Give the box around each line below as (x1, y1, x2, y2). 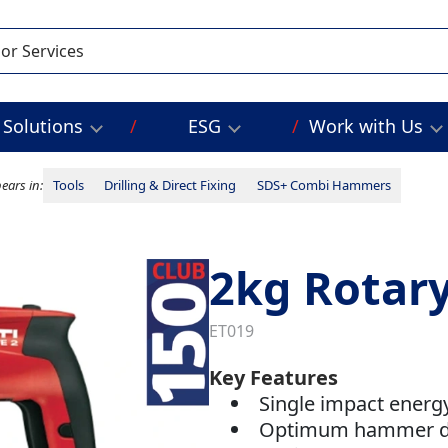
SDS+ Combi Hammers (256, 176, 391, 195)
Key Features (208, 364, 338, 392)
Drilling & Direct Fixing (104, 176, 237, 195)
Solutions (3, 114, 84, 139)
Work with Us (308, 114, 423, 139)
